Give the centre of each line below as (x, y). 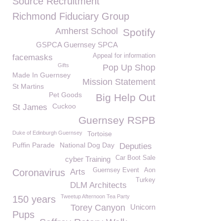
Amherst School (87, 31)
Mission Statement (119, 82)
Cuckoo (64, 106)
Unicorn (143, 207)
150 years (34, 199)
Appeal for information (124, 56)
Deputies (136, 146)
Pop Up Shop (129, 68)
